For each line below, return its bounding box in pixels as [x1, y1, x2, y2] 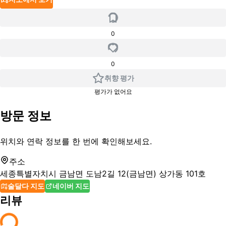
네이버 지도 [52, 182, 89, 191]
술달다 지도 [8, 182, 44, 191]
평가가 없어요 [94, 87, 132, 95]
